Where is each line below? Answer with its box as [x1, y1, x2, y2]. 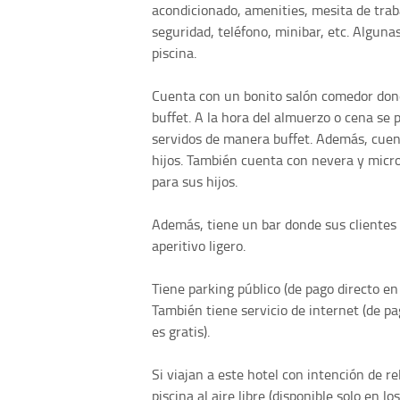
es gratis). [152, 321, 210, 341]
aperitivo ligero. [152, 235, 246, 255]
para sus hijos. [152, 171, 237, 191]
